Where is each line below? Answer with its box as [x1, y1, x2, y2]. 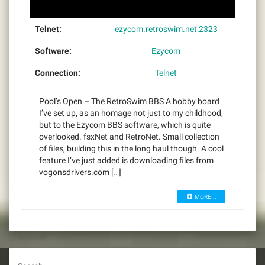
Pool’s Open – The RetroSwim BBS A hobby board [39, 96, 219, 106]
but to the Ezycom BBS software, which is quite [39, 119, 211, 130]
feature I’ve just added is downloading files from [39, 155, 214, 165]
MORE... [193, 193, 216, 200]
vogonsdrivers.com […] [39, 167, 121, 177]
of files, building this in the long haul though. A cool [39, 143, 224, 153]
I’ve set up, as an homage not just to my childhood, [39, 108, 223, 118]
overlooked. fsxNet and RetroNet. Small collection [39, 131, 219, 141]
